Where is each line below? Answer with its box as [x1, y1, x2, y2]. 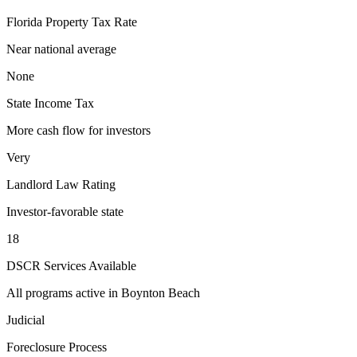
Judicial [6, 313, 45, 328]
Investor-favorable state [6, 205, 124, 219]
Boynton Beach [121, 286, 200, 300]
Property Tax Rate [42, 15, 137, 29]
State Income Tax [6, 96, 94, 111]
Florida [6, 15, 42, 29]
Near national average [6, 42, 116, 57]
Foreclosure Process [6, 340, 107, 355]
